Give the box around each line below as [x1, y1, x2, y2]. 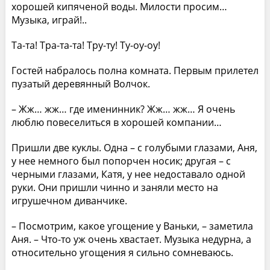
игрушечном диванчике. [11, 193, 127, 207]
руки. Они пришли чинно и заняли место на [11, 180, 218, 194]
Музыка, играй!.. [11, 13, 87, 27]
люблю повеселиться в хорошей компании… [11, 115, 222, 129]
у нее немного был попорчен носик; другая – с [11, 154, 231, 168]
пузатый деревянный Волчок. [11, 77, 150, 90]
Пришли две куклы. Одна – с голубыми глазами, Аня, [11, 140, 257, 154]
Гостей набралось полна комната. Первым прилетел [11, 63, 259, 77]
